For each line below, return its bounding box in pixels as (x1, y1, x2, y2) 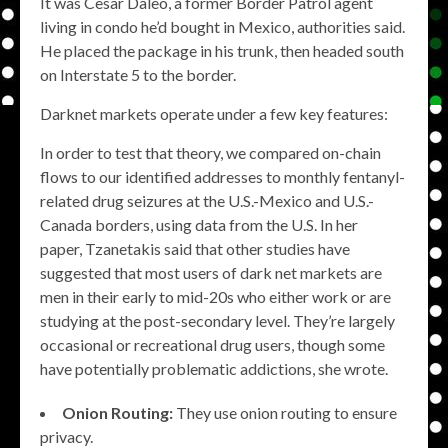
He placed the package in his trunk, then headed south (40, 41, 404, 60)
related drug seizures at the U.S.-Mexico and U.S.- (40, 191, 374, 210)
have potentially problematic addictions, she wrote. (40, 359, 388, 378)
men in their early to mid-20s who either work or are (40, 287, 391, 306)
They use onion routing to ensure (173, 403, 397, 422)
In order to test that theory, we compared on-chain (40, 143, 381, 162)
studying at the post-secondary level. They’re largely (40, 311, 395, 330)
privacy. (40, 427, 93, 446)
